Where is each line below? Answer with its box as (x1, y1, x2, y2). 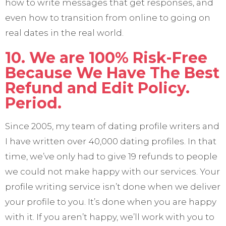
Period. (5, 94, 62, 113)
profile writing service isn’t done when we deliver (5, 182, 220, 192)
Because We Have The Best (5, 64, 219, 83)
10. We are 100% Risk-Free (5, 48, 207, 68)
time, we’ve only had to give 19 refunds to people (5, 151, 217, 162)
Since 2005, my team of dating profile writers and (5, 121, 219, 132)
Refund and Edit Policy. (5, 79, 190, 98)
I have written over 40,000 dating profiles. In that (5, 136, 216, 147)
